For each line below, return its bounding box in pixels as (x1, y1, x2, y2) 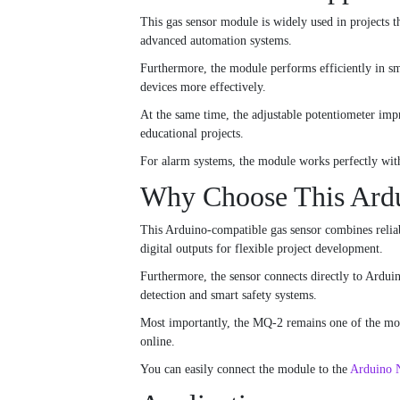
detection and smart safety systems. (140, 288, 317, 303)
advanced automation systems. (140, 34, 292, 48)
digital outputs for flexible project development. (140, 242, 383, 256)
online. (140, 335, 175, 349)
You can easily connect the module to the (140, 362, 350, 377)
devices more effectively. (140, 80, 266, 95)
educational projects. (140, 127, 244, 141)
